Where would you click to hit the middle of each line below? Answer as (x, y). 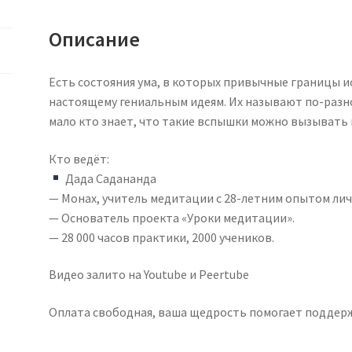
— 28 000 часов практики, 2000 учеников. (162, 237)
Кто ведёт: (79, 158)
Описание (95, 40)
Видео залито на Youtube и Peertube (149, 275)
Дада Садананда (110, 178)
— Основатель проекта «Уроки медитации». (172, 217)
